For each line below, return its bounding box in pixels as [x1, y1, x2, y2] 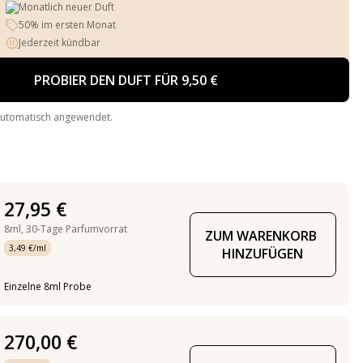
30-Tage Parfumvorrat [25, 222, 127, 236]
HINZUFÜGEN [222, 245, 304, 263]
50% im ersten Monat [19, 18, 117, 32]
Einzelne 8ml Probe [3, 280, 92, 293]
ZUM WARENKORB [205, 227, 318, 245]
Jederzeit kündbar [19, 36, 101, 49]
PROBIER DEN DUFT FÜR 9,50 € [34, 70, 219, 89]
